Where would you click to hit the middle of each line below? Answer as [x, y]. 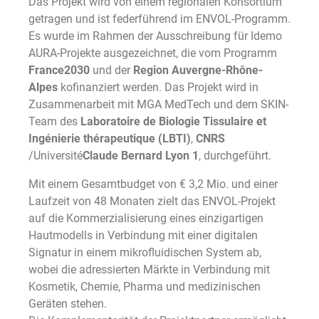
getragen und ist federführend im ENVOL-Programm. [159, 19]
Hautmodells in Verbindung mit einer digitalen [143, 236]
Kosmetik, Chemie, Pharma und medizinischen [145, 287]
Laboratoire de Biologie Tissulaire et [173, 122]
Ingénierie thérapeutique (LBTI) [110, 139]
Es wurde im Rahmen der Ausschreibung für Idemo [155, 36]
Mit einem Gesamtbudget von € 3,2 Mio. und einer [153, 184]
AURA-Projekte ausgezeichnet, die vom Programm [153, 53]
